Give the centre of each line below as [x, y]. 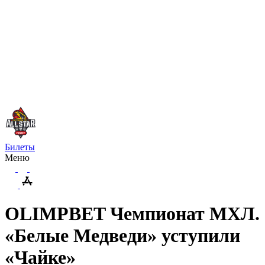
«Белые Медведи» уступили [122, 236]
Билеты [20, 147]
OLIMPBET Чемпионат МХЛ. [132, 214]
